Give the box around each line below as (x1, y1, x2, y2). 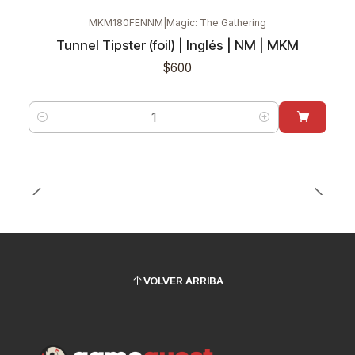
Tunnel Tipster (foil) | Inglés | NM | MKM (56, 36, 299, 53)
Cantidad (29, 119, 76, 133)
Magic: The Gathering (166, 17, 266, 29)
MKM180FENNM (89, 17, 163, 29)
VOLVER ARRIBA (143, 274, 223, 288)
